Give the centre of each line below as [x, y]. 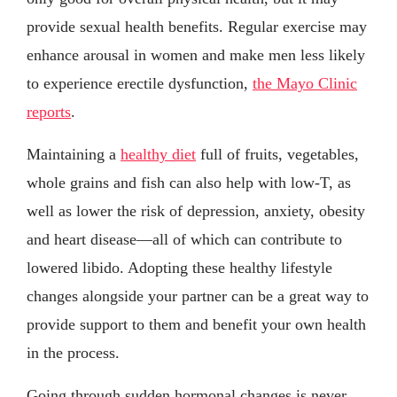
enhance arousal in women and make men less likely [196, 54]
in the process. [73, 352]
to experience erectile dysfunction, [140, 83]
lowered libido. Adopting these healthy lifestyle [179, 267]
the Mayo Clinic [305, 83]
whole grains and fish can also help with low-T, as [189, 182]
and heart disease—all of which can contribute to [184, 239]
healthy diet [158, 154]
